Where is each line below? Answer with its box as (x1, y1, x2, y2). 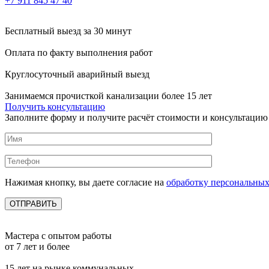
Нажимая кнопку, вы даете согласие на (5, 177, 166, 188)
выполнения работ (74, 47, 153, 58)
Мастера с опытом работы (5, 231, 112, 241)
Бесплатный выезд (5, 26, 81, 37)
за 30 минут (81, 26, 131, 37)
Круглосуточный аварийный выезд (5, 69, 150, 80)
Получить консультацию (5, 101, 105, 112)
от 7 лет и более (5, 241, 70, 252)
